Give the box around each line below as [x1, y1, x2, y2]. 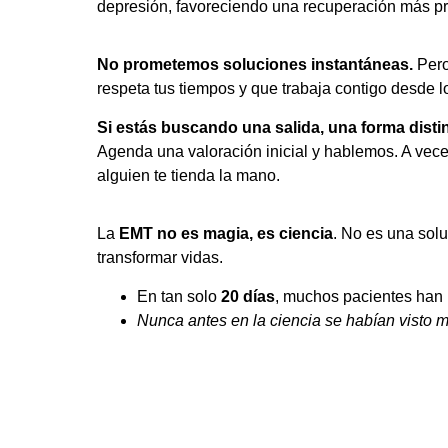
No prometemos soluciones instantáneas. [97, 56, 413, 74]
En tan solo [137, 287, 221, 305]
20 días [221, 287, 275, 305]
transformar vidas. [97, 249, 223, 267]
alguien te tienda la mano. [97, 166, 280, 184]
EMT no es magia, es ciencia [119, 225, 333, 243]
